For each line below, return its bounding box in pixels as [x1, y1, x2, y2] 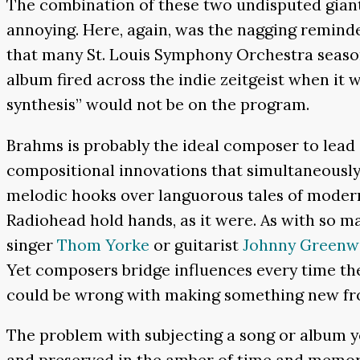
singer [6, 234, 57, 255]
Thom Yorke [57, 234, 149, 255]
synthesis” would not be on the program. [6, 93, 309, 114]
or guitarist [149, 234, 243, 255]
